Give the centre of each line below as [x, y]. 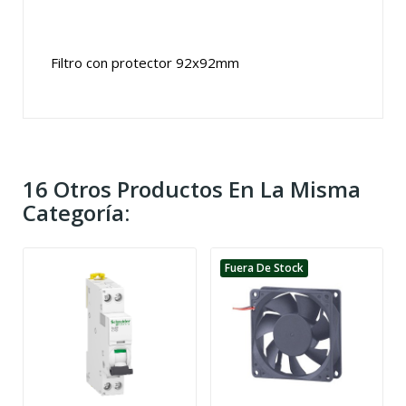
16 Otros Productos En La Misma [192, 189]
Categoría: [76, 213]
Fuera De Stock [264, 268]
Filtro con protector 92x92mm [145, 63]
